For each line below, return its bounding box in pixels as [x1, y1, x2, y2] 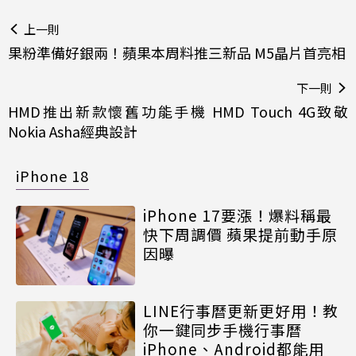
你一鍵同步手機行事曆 [143, 318, 302, 340]
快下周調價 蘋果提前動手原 [143, 222, 338, 245]
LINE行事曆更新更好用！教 [143, 299, 339, 321]
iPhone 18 [16, 164, 89, 186]
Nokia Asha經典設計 [8, 120, 137, 141]
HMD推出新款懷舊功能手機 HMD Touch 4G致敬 [8, 100, 348, 122]
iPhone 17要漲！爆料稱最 [143, 203, 332, 226]
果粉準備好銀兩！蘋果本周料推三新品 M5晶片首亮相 [8, 41, 346, 63]
